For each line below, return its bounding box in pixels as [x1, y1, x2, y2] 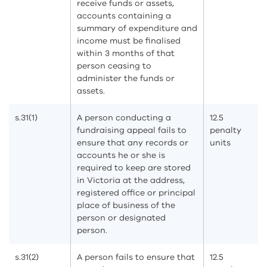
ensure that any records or [77, 137, 188, 148]
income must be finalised [77, 35, 181, 46]
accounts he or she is [77, 150, 165, 161]
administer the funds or [77, 73, 175, 84]
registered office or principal [77, 187, 195, 198]
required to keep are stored [77, 162, 191, 173]
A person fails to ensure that [77, 252, 195, 263]
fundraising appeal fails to [77, 125, 187, 136]
